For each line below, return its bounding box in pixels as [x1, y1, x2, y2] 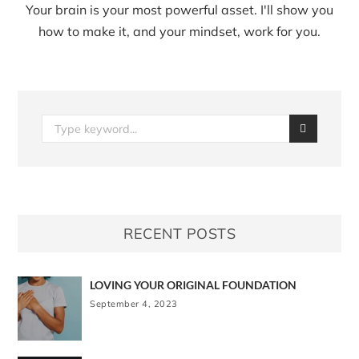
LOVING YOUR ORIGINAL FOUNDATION [90, 278, 297, 292]
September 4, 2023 [90, 298, 178, 310]
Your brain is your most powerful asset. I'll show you [26, 2, 333, 18]
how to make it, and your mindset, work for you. [38, 23, 321, 40]
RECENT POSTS [123, 224, 236, 244]
